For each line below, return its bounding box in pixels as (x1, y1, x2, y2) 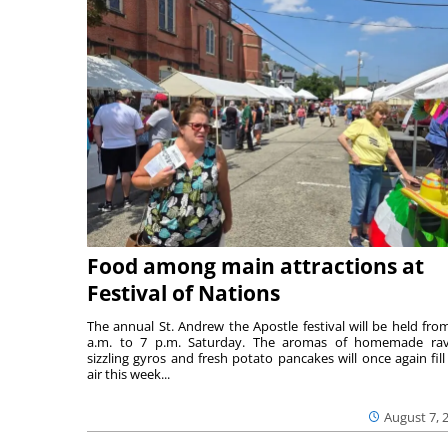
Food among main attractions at (87, 251, 424, 280)
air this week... (87, 364, 170, 383)
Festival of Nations (87, 278, 280, 307)
